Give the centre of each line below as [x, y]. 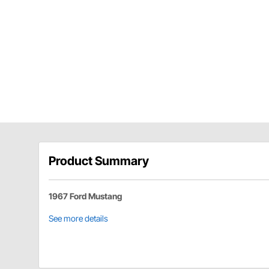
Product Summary [99, 161]
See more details [78, 219]
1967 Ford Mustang [85, 196]
